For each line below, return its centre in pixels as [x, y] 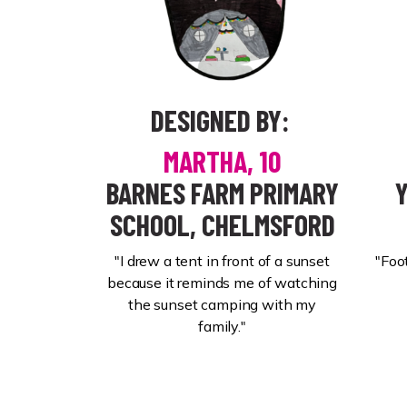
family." [222, 326]
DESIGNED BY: [219, 120]
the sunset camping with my [222, 304]
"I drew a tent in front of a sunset [222, 261]
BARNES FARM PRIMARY [222, 193]
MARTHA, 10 [222, 161]
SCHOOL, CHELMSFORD [222, 224]
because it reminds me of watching [222, 283]
